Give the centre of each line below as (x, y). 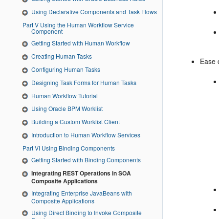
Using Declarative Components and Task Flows (94, 12)
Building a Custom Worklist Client (76, 122)
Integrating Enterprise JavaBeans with (82, 193)
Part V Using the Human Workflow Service (29, 25)
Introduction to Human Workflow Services (86, 135)
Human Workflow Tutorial (65, 95)
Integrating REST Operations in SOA (81, 173)
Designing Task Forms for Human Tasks (84, 82)
